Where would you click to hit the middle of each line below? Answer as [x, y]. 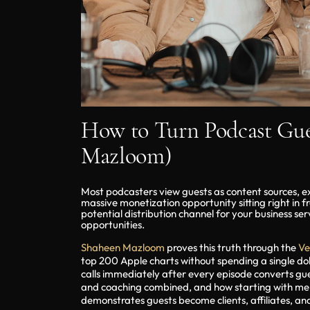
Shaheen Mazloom [123, 247]
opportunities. [113, 225]
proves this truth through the [231, 247]
